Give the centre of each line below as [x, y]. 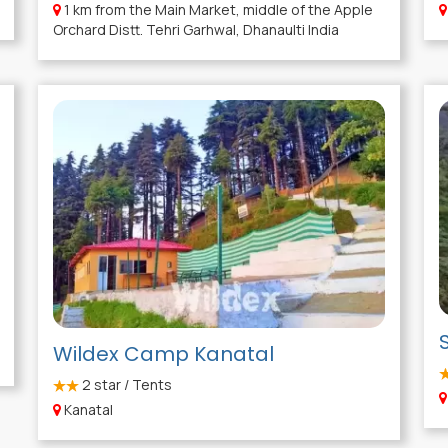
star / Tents [131, 385]
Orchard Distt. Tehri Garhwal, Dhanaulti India [195, 30]
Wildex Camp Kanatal [163, 354]
